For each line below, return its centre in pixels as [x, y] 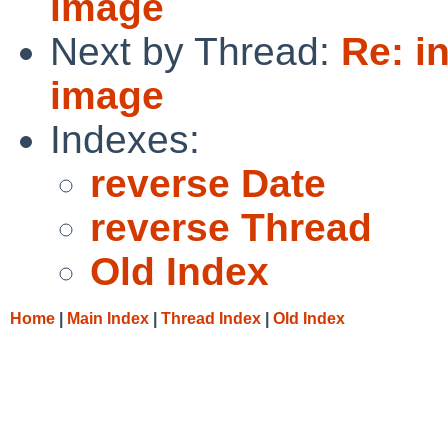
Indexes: [125, 139]
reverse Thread [231, 227]
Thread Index [211, 318]
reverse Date [208, 183]
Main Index [108, 318]
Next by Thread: [195, 51]
